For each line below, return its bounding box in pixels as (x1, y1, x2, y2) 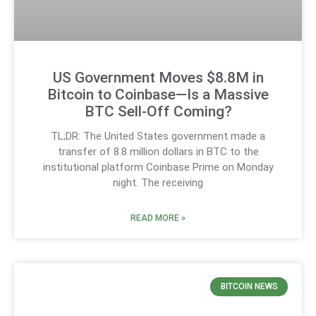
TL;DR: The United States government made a (51, 130, 265, 143)
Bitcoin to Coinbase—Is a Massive (47, 86, 269, 104)
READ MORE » (130, 213, 186, 224)
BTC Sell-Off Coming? (84, 103, 232, 121)
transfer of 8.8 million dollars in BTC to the (57, 145, 259, 159)
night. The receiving (113, 176, 203, 190)
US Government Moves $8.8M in (52, 69, 264, 87)
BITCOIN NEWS (220, 281, 278, 292)
